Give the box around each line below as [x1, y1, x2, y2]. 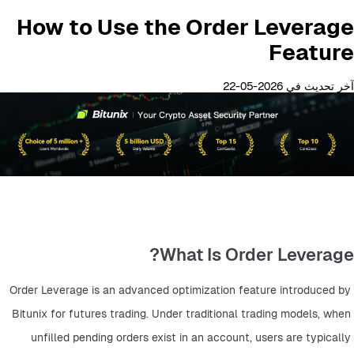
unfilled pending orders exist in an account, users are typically [31, 330, 351, 345]
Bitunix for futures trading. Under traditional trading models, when [12, 307, 351, 321]
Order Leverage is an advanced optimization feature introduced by [9, 283, 351, 297]
